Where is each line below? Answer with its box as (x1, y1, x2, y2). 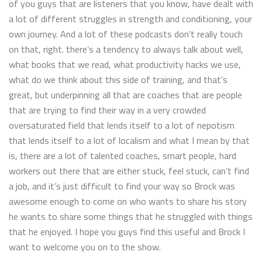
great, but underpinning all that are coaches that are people (9, 87, 242, 102)
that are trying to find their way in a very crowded (9, 102, 206, 117)
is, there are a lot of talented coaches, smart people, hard (9, 148, 236, 163)
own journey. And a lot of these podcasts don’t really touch (9, 26, 243, 41)
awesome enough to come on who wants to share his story (9, 194, 247, 208)
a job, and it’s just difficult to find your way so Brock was (9, 178, 235, 193)
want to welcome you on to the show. (9, 239, 163, 254)
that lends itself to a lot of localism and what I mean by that (9, 133, 250, 147)
